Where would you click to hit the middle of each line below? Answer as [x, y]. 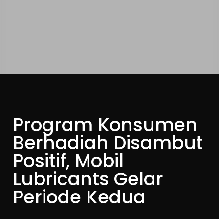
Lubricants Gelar [88, 179]
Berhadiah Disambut [108, 143]
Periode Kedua [79, 197]
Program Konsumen [105, 125]
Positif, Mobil [68, 161]
